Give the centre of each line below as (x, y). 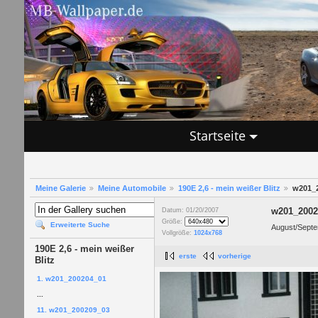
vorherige (234, 256)
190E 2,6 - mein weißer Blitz (229, 188)
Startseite (217, 135)
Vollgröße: (177, 233)
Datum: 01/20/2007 (190, 210)
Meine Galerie (60, 188)
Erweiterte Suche (80, 225)
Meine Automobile (132, 188)
